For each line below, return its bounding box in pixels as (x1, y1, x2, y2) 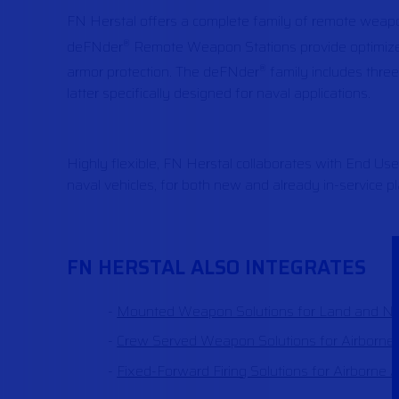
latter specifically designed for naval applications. (67, 82, 371, 105)
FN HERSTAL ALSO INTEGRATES (67, 251, 367, 283)
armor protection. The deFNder (67, 61, 260, 84)
